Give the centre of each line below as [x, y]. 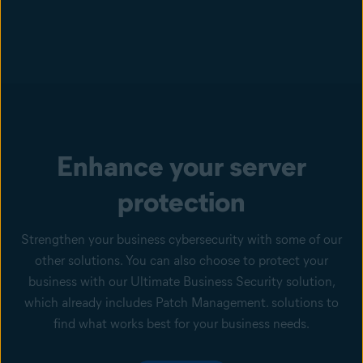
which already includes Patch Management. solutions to [181, 303]
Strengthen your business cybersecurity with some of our [181, 240]
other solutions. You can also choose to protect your [181, 261]
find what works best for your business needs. [181, 324]
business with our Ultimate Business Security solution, [181, 282]
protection [181, 202]
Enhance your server [181, 167]
